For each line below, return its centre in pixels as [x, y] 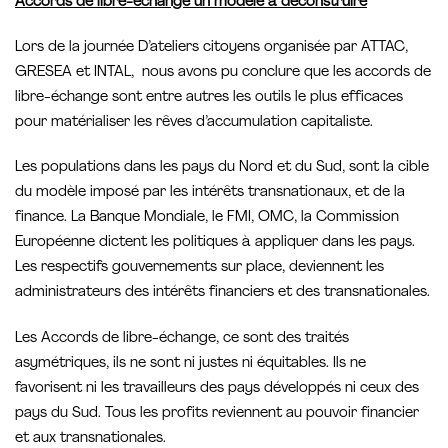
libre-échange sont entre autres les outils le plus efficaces [209, 98]
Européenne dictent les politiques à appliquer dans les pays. [215, 243]
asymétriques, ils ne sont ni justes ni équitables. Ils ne [190, 363]
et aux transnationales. [90, 438]
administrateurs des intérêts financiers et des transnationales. [222, 293]
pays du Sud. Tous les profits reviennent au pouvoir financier [217, 413]
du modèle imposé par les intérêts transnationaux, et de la [210, 193]
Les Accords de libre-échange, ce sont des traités [182, 338]
